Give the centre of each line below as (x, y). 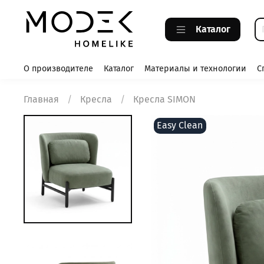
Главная (41, 100)
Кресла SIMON (164, 100)
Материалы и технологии (195, 68)
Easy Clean (180, 126)
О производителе (58, 68)
